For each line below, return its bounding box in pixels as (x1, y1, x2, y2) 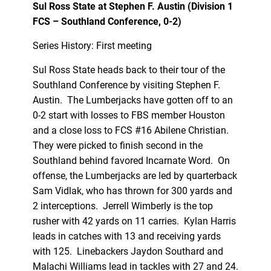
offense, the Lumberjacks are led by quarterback (32, 169, 237, 181)
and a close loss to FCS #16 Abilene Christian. (32, 124, 231, 136)
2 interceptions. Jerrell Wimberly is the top (32, 200, 213, 212)
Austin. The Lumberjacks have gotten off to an (32, 94, 233, 106)
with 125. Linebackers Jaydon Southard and (32, 245, 223, 257)
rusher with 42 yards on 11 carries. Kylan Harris (32, 215, 236, 227)
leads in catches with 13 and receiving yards (32, 230, 221, 242)
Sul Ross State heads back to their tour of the (32, 64, 225, 76)
